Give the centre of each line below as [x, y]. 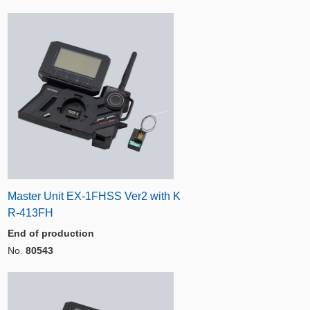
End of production [51, 233]
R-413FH [30, 213]
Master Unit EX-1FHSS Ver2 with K [94, 196]
